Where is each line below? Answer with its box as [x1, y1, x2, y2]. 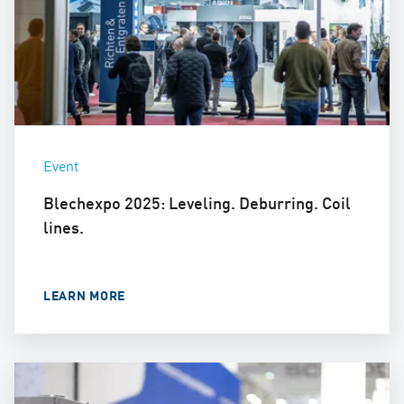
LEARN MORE [43, 285, 125, 304]
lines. [43, 215, 84, 238]
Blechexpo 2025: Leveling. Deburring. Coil [43, 190, 351, 214]
